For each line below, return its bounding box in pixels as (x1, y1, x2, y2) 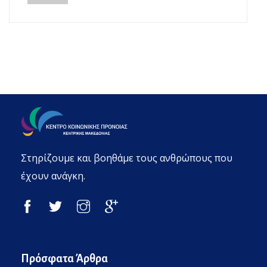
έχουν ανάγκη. (21, 169, 85, 182)
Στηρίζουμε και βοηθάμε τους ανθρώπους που (21, 151, 232, 164)
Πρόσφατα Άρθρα (21, 253, 108, 265)
